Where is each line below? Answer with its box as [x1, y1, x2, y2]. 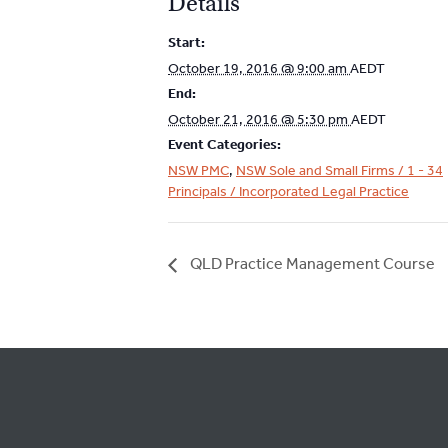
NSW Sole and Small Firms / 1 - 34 [236, 162, 443, 179]
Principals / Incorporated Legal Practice [168, 183, 409, 200]
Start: [168, 34, 205, 51]
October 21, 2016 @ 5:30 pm [168, 111, 351, 128]
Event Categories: [168, 136, 281, 153]
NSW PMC [168, 162, 229, 179]
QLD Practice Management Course [187, 254, 435, 274]
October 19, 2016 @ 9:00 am [168, 60, 350, 77]
